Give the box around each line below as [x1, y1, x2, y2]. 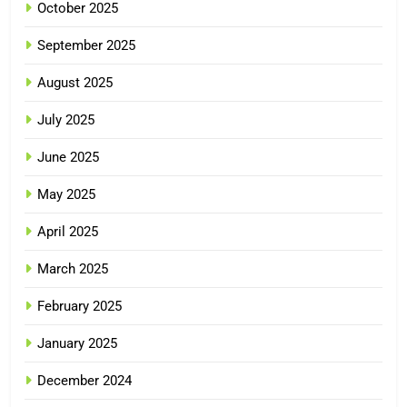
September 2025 [37, 36, 135, 54]
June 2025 [37, 148, 99, 165]
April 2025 [37, 223, 98, 240]
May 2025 [37, 185, 95, 203]
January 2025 [37, 334, 117, 352]
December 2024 [37, 372, 132, 389]
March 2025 [37, 260, 108, 277]
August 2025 [37, 74, 113, 91]
